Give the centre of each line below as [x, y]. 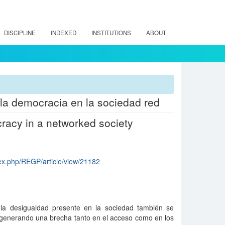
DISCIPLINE [20, 33]
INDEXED [64, 33]
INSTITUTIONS [111, 33]
